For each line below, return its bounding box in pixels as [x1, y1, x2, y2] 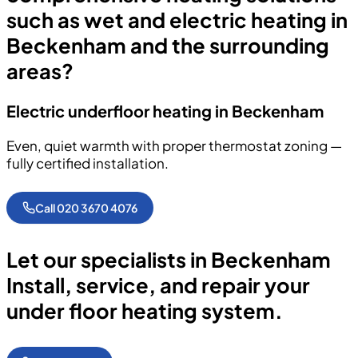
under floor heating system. [6, 298, 283, 324]
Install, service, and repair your [6, 272, 310, 299]
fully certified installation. [6, 153, 169, 172]
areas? [6, 58, 74, 84]
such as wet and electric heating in [6, 6, 348, 33]
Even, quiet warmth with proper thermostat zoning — [6, 136, 342, 154]
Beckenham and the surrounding [6, 32, 329, 58]
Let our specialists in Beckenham [6, 247, 331, 273]
